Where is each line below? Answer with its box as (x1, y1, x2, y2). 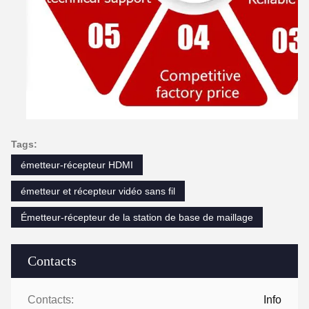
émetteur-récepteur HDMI (21, 159, 133, 171)
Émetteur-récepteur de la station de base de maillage (21, 212, 253, 223)
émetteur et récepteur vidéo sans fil (21, 186, 175, 197)
